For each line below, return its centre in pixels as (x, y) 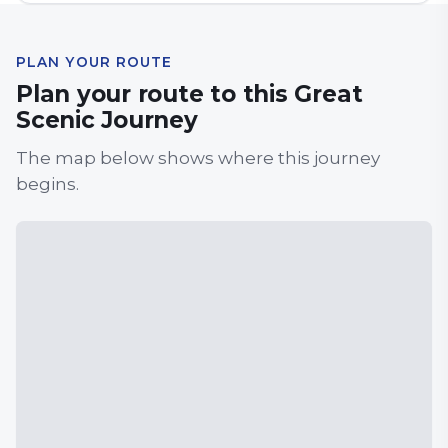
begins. (47, 184)
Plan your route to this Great (189, 94)
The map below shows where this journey (198, 158)
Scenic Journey (107, 120)
